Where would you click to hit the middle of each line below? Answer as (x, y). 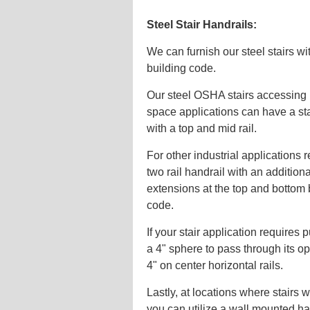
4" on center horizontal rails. (215, 265)
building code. (181, 68)
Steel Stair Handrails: (202, 24)
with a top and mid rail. (202, 128)
